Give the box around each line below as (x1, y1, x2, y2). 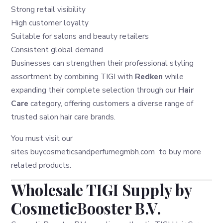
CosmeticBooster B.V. (11, 197, 161, 219)
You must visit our (11, 132, 73, 143)
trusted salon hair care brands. (11, 111, 116, 122)
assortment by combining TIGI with (11, 71, 135, 82)
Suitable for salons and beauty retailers (11, 31, 149, 42)
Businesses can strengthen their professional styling (11, 58, 194, 69)
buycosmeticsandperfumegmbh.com (30, 146, 157, 157)
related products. (11, 159, 72, 170)
